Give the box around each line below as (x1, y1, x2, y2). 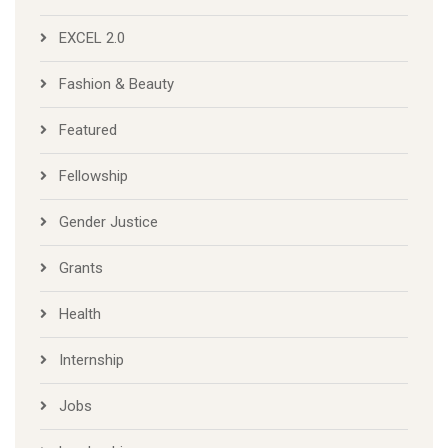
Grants (59, 259, 103, 278)
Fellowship (59, 167, 128, 186)
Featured (59, 121, 117, 140)
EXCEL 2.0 (59, 29, 125, 48)
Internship (59, 351, 124, 370)
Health (59, 305, 101, 324)
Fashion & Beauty (59, 75, 174, 94)
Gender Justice (59, 213, 158, 232)
